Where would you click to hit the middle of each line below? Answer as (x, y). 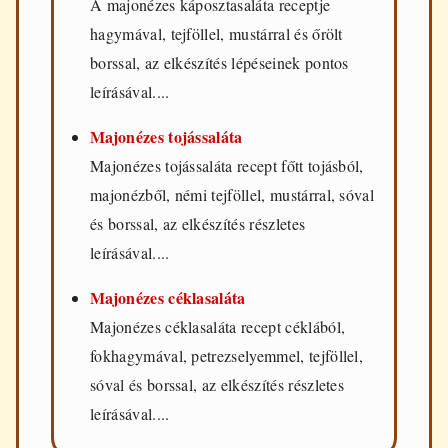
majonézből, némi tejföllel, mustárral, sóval (232, 195)
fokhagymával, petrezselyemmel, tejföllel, (227, 356)
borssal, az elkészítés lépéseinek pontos (219, 63)
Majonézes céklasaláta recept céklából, (218, 327)
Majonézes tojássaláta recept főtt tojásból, (227, 166)
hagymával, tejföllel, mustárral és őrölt (216, 34)
